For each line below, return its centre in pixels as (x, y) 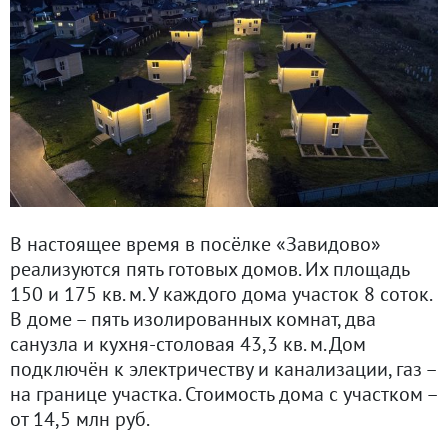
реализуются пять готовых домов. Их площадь (209, 269)
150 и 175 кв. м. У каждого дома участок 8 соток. (220, 294)
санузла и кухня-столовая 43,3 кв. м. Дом (188, 344)
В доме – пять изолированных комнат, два (193, 319)
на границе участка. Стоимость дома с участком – (223, 394)
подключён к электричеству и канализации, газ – (223, 369)
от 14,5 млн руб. (80, 419)
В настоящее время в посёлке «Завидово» (195, 244)
